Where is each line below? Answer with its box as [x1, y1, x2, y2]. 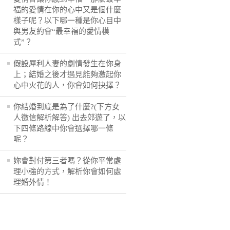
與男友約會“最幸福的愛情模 [13, 27, 109, 35]
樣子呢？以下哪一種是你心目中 [13, 16, 121, 25]
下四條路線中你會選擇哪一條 [13, 124, 113, 132]
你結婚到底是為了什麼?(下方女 [13, 103, 120, 111]
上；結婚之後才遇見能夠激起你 [13, 70, 121, 79]
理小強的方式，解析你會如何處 [13, 167, 121, 176]
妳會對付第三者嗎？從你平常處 [13, 157, 121, 165]
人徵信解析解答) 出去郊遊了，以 [13, 113, 126, 122]
